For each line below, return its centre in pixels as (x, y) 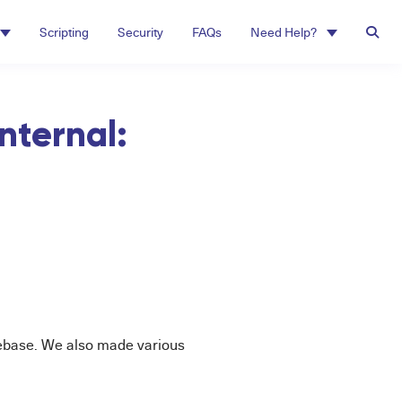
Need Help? (285, 32)
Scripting (64, 32)
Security (140, 32)
